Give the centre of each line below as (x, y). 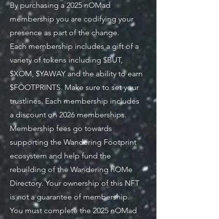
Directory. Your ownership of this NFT (75, 183)
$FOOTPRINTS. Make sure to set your (74, 87)
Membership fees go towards (61, 128)
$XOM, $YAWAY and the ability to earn (76, 73)
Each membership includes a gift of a (74, 46)
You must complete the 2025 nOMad (73, 210)
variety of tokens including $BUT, (66, 60)
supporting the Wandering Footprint (73, 142)
